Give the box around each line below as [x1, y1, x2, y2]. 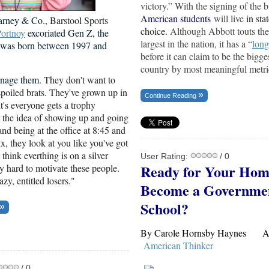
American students [141, 11, 211, 25]
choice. [141, 24, 170, 37]
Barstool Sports [50, 14, 108, 27]
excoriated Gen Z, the [25, 26, 109, 40]
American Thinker [144, 238, 213, 252]
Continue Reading [145, 91, 198, 99]
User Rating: [141, 151, 190, 161]
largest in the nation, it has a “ [141, 37, 252, 50]
